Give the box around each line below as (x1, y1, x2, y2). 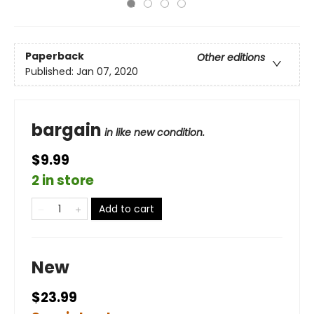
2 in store (32, 171, 94, 190)
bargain (32, 118, 102, 142)
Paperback (25, 49, 84, 64)
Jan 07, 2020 (76, 64, 138, 79)
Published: (25, 64, 76, 79)
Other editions (197, 50, 265, 65)
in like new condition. (104, 125, 205, 139)
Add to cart (99, 202, 154, 216)
